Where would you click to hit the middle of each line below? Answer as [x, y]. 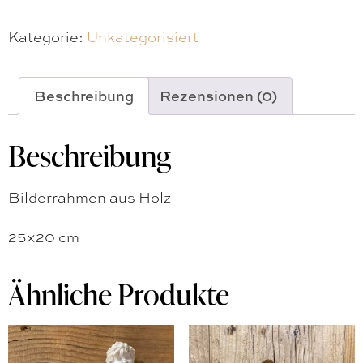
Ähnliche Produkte [119, 294]
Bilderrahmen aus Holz [90, 196]
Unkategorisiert [143, 36]
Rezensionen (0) [218, 95]
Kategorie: [47, 36]
